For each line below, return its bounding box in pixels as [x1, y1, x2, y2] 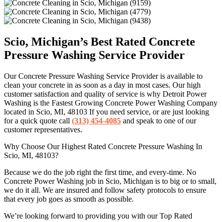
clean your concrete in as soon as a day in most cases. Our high [4, 80, 201, 89]
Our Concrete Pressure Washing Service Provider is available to [4, 71, 203, 80]
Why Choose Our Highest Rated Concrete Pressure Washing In [4, 142, 202, 151]
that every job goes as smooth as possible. [4, 194, 134, 203]
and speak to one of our [121, 116, 196, 125]
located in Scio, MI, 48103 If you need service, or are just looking [4, 107, 209, 116]
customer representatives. [4, 125, 82, 134]
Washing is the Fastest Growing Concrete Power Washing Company [4, 98, 218, 107]
